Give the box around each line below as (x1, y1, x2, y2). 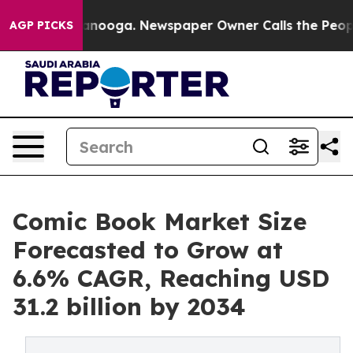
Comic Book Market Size (13, 206, 307, 236)
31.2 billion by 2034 (13, 292, 246, 321)
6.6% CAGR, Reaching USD (13, 263, 329, 293)
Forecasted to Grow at (13, 235, 283, 265)
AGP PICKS (9, 18, 73, 32)
